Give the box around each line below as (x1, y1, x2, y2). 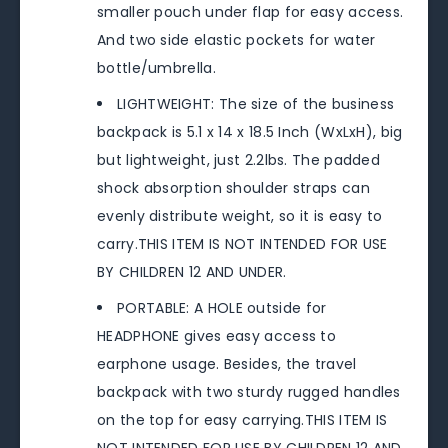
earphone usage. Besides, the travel (97, 353, 357, 374)
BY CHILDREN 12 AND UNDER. (97, 261, 287, 282)
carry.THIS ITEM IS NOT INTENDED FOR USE (97, 233, 388, 254)
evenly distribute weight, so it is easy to (97, 205, 383, 226)
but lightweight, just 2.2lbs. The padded (97, 149, 381, 170)
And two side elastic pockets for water (97, 29, 376, 50)
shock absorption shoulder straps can (97, 177, 370, 198)
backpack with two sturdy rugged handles (97, 381, 401, 402)
